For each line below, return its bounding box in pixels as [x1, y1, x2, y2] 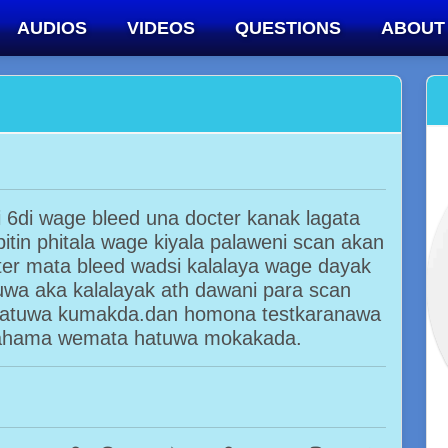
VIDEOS [126, 18, 195, 38]
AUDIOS [16, 18, 87, 38]
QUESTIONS [234, 18, 341, 38]
